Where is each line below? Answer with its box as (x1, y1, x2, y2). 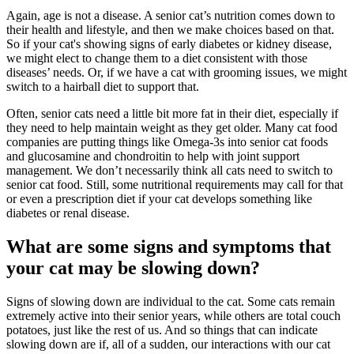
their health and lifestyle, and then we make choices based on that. (6, 23, 334, 37)
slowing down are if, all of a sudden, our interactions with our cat (6, 337, 330, 351)
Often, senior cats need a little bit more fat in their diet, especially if (6, 107, 338, 121)
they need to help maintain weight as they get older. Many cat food (6, 121, 337, 135)
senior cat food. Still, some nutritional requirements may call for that (6, 178, 343, 192)
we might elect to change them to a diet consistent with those (6, 51, 307, 66)
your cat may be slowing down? (6, 258, 260, 279)
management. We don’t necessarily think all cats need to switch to (6, 164, 333, 178)
